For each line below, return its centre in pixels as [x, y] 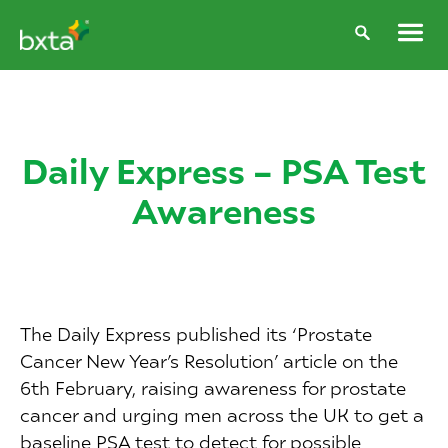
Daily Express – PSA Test [224, 169]
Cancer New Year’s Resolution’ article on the [209, 360]
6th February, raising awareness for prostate [213, 387]
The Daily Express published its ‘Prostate [196, 333]
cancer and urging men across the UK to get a [222, 414]
